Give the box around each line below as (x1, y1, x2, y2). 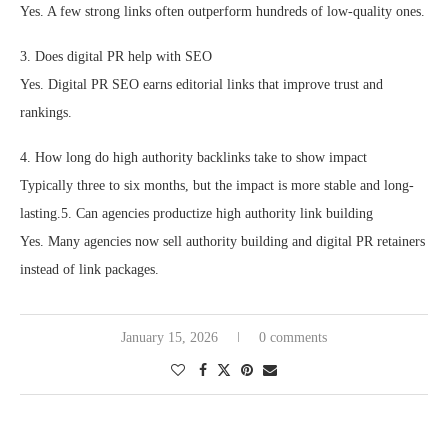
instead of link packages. (20, 262, 159, 278)
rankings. (20, 105, 72, 121)
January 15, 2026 (121, 330, 218, 346)
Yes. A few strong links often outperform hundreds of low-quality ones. (20, 4, 425, 20)
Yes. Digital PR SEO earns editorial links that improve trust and (20, 77, 383, 93)
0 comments (259, 330, 327, 346)
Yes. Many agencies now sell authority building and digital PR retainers (20, 234, 425, 250)
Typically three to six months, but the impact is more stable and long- (20, 178, 414, 194)
